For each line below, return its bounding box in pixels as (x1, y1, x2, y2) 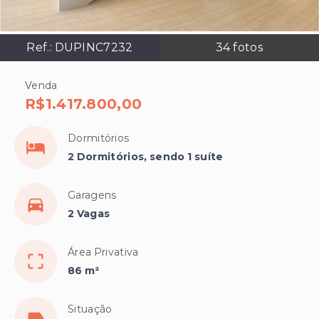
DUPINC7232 (54, 41, 133, 55)
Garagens (68, 189, 117, 202)
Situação (68, 303, 113, 316)
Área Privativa (68, 246, 139, 259)
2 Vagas (68, 207, 110, 221)
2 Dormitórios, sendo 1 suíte (68, 150, 224, 164)
